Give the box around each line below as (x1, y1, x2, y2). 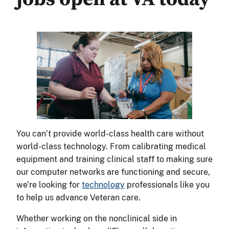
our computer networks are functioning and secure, (16, 167, 210, 177)
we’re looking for (16, 179, 82, 190)
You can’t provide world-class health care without (16, 128, 204, 139)
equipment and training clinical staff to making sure (16, 154, 213, 164)
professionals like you (125, 179, 210, 190)
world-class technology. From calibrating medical (16, 141, 206, 151)
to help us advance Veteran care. (16, 192, 145, 202)
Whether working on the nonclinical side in (16, 213, 177, 223)
